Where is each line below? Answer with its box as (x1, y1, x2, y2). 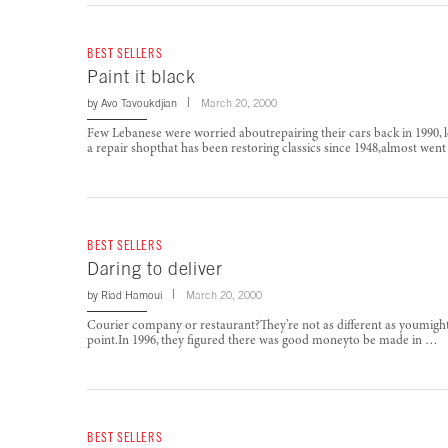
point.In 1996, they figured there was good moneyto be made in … (87, 335, 438, 349)
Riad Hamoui (101, 289, 162, 302)
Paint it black (87, 66, 196, 88)
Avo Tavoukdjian (101, 97, 177, 110)
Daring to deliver (87, 258, 223, 280)
